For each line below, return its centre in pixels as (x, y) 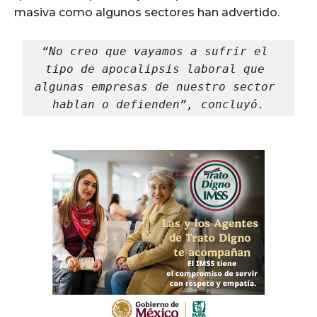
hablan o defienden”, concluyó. (158, 105)
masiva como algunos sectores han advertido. (147, 13)
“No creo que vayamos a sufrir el (155, 52)
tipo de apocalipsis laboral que (155, 69)
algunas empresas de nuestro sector (155, 87)
